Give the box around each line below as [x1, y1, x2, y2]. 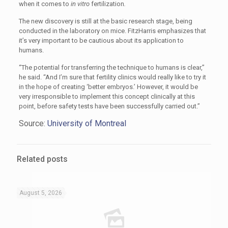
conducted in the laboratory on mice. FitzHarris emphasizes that [18, 27, 206, 35]
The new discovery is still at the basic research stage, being [18, 17, 192, 25]
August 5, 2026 [19, 189, 62, 196]
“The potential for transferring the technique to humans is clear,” [18, 64, 205, 71]
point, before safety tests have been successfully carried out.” [18, 102, 200, 110]
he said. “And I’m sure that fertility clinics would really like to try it [18, 73, 206, 81]
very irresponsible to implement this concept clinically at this [18, 93, 195, 100]
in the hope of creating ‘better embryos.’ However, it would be [18, 83, 198, 91]
